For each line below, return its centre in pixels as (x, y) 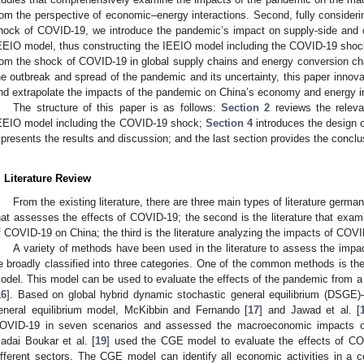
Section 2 (246, 107)
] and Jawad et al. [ (310, 310)
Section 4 (229, 123)
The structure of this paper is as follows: (117, 107)
